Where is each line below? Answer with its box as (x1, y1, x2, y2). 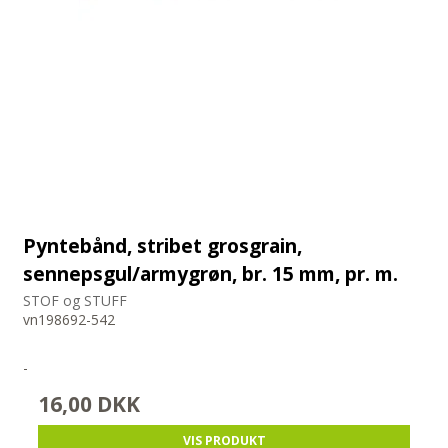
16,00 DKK (38, 390, 141, 419)
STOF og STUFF (23, 291, 128, 311)
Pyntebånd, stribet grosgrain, (23, 231, 303, 259)
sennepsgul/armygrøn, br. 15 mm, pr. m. (23, 259, 399, 287)
